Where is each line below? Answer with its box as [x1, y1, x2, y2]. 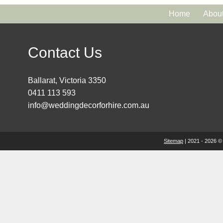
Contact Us [28, 44, 102, 61]
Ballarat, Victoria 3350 [28, 76, 106, 85]
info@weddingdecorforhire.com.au [28, 101, 149, 110]
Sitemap [164, 137, 183, 144]
